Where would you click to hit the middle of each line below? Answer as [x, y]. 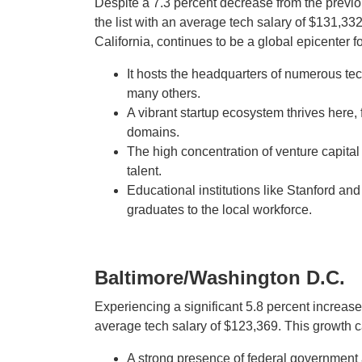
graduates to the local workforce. [219, 209]
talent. [144, 170]
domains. [153, 132]
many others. [164, 93]
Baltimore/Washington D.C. [220, 277]
